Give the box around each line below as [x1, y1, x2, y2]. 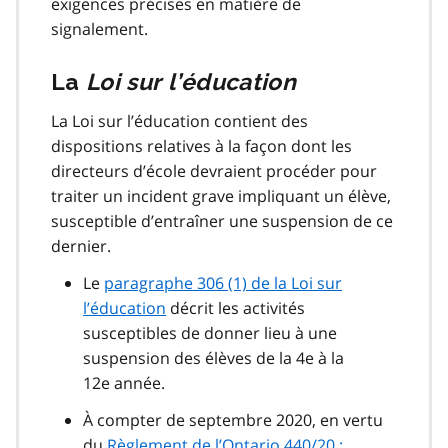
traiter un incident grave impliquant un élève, [51, 184, 391, 207]
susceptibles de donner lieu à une [83, 321, 337, 344]
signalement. [51, 17, 148, 40]
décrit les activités [166, 296, 305, 319]
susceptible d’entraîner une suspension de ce [51, 209, 393, 232]
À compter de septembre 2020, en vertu [83, 408, 383, 431]
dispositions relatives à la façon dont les [51, 134, 352, 157]
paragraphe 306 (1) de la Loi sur [104, 271, 342, 294]
